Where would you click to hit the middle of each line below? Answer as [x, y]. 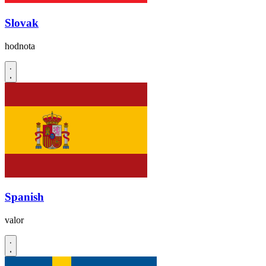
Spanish [24, 197]
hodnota [20, 46]
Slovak [22, 23]
